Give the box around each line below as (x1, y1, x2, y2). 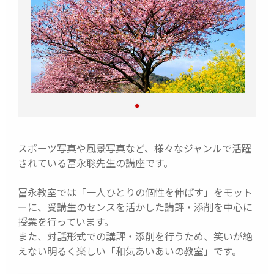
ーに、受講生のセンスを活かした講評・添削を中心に (17, 199, 253, 214)
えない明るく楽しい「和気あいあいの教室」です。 (17, 243, 242, 258)
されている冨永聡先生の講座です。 (17, 155, 173, 170)
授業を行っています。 (17, 213, 114, 229)
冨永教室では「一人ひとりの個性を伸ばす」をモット (17, 184, 253, 199)
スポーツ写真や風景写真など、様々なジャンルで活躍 (17, 140, 251, 155)
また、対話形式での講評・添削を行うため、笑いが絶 (17, 228, 253, 243)
